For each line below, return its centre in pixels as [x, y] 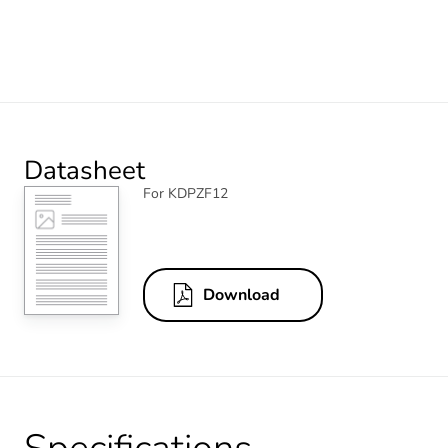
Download [241, 295]
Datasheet [84, 170]
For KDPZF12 [185, 193]
